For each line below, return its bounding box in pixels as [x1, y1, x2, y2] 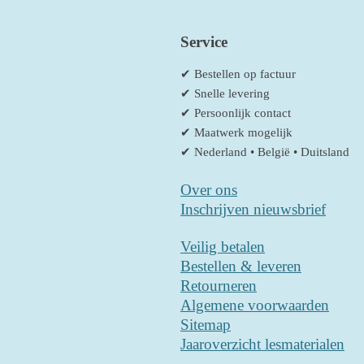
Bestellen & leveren [180, 258, 301, 275]
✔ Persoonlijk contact [180, 106, 291, 120]
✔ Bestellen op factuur [180, 67, 296, 81]
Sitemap [180, 316, 231, 334]
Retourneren [180, 277, 257, 295]
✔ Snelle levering [180, 87, 270, 101]
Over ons [180, 180, 237, 198]
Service [180, 33, 227, 51]
